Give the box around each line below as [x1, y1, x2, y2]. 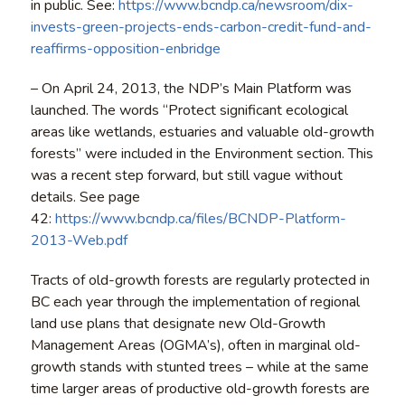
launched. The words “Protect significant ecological [30, 99, 348, 120]
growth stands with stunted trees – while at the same [30, 356, 369, 377]
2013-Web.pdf [30, 230, 127, 250]
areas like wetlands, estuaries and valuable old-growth [30, 121, 374, 142]
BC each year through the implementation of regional [30, 291, 360, 312]
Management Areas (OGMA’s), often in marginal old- [30, 334, 361, 355]
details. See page [30, 186, 140, 207]
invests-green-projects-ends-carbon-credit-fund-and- [30, 16, 372, 37]
